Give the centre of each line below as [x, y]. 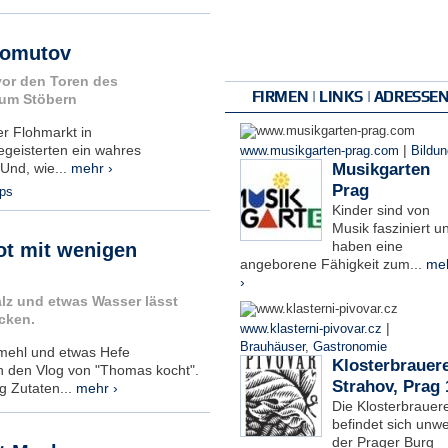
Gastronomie [349, 346]
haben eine [367, 245]
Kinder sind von [380, 209]
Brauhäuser [272, 346]
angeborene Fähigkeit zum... [332, 263]
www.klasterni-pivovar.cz [310, 328]
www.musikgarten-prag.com [319, 150]
